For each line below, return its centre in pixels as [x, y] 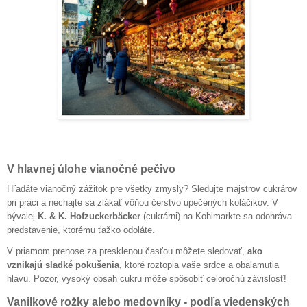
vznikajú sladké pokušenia [63, 265]
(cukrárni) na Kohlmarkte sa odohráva [216, 217]
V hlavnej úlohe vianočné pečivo [91, 169]
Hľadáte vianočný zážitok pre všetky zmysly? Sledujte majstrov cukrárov [152, 189]
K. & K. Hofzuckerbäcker [89, 217]
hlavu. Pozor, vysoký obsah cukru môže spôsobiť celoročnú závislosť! [147, 278]
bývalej [22, 217]
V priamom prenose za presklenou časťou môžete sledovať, [127, 251]
